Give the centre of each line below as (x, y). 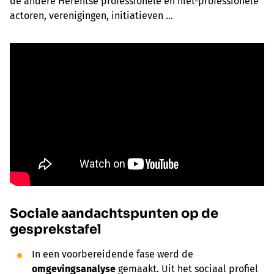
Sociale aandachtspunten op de (114, 214)
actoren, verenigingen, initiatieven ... (91, 16)
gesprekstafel (56, 230)
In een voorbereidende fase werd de (113, 254)
